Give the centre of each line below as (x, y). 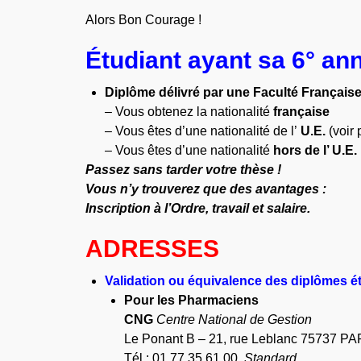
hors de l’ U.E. (315, 150)
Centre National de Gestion (234, 319)
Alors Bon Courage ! (144, 19)
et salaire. (282, 208)
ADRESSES (153, 248)
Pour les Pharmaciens (192, 300)
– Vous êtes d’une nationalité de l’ (203, 131)
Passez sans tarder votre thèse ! (184, 169)
